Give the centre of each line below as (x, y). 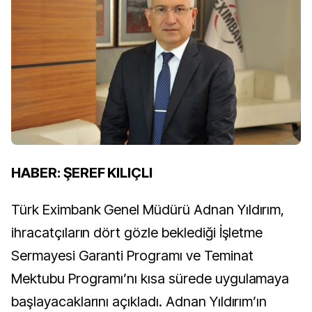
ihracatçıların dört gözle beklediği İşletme (137, 233)
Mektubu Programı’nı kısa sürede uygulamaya (150, 279)
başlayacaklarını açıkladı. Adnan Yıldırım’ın (139, 302)
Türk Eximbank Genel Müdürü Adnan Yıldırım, (148, 210)
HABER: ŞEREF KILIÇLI (82, 173)
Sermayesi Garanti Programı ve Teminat (132, 256)
